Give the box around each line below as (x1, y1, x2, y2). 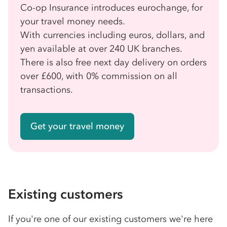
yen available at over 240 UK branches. (20, 43, 182, 54)
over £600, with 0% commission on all (20, 70, 177, 82)
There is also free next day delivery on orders (20, 56, 207, 68)
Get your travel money (30, 120, 124, 132)
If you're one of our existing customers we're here (8, 213, 213, 224)
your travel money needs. (20, 15, 125, 27)
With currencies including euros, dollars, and (20, 29, 205, 41)
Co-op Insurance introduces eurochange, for (20, 2, 203, 13)
